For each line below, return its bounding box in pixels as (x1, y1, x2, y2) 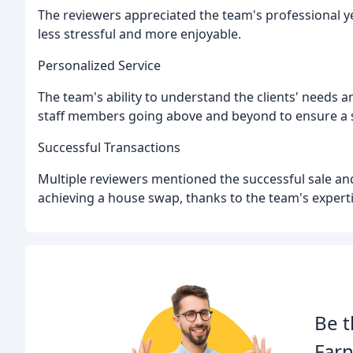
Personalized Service (38, 57, 161, 75)
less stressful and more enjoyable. (38, 25, 241, 43)
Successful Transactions (38, 139, 180, 157)
